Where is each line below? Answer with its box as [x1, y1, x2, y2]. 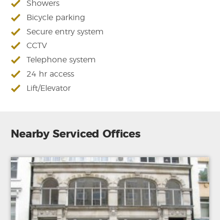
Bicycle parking [27, 13, 85, 22]
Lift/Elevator [27, 84, 71, 92]
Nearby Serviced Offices [11, 128, 140, 139]
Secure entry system [27, 27, 104, 36]
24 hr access [27, 70, 75, 78]
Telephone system [27, 56, 96, 64]
